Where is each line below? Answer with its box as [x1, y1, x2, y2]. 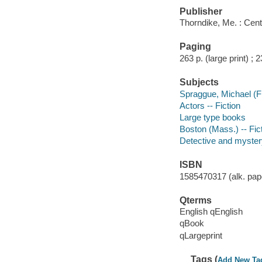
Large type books [179, 112, 246, 122]
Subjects [179, 77, 219, 88]
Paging [179, 42, 211, 52]
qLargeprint [179, 230, 222, 240]
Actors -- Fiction [179, 100, 240, 111]
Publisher [179, 6, 222, 16]
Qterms [179, 195, 212, 205]
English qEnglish [179, 206, 243, 217]
